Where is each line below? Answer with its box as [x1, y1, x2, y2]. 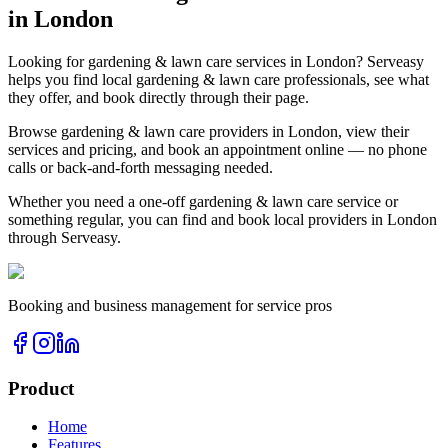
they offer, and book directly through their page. [8, 88, 309, 106]
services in [232, 52, 306, 70]
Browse [8, 122, 61, 140]
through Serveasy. [8, 228, 121, 246]
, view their [338, 122, 409, 140]
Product [8, 377, 74, 399]
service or [333, 192, 398, 210]
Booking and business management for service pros [8, 296, 332, 314]
